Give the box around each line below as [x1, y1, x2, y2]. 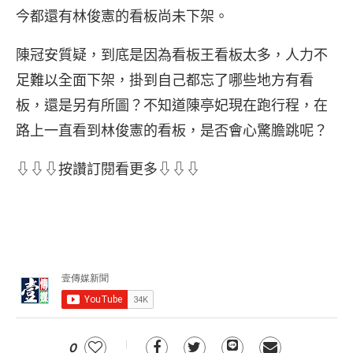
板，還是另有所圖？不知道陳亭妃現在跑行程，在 [16, 96, 328, 114]
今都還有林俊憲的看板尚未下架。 [16, 7, 229, 25]
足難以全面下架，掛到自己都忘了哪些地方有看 [16, 71, 314, 89]
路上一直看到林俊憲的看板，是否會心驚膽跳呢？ [16, 121, 328, 139]
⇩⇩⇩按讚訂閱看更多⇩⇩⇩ [16, 160, 200, 178]
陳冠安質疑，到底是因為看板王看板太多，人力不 [16, 46, 328, 64]
